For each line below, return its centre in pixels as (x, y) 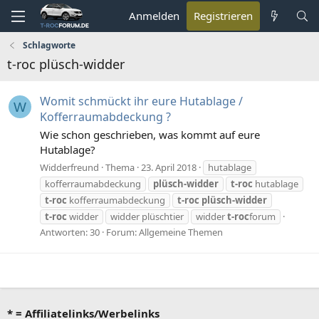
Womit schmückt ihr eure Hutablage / (141, 101)
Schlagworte (49, 45)
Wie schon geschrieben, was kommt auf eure (150, 135)
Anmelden (155, 16)
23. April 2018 (169, 167)
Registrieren (224, 16)
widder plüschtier (147, 216)
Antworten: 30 (70, 232)
